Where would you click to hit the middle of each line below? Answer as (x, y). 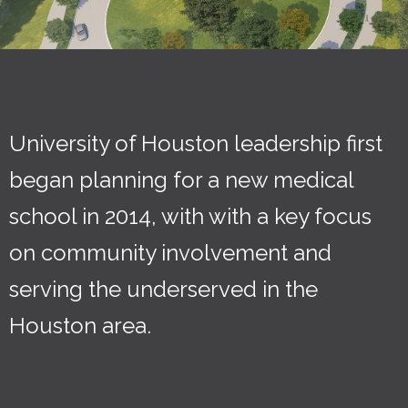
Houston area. (80, 325)
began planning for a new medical (181, 179)
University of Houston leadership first (196, 143)
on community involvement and (170, 252)
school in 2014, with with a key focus (190, 216)
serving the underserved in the (163, 289)
